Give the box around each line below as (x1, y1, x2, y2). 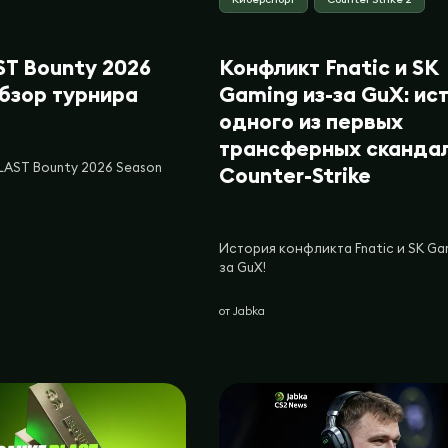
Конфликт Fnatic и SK (218, 53, 438, 81)
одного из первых (218, 107, 403, 135)
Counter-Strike (218, 161, 371, 189)
